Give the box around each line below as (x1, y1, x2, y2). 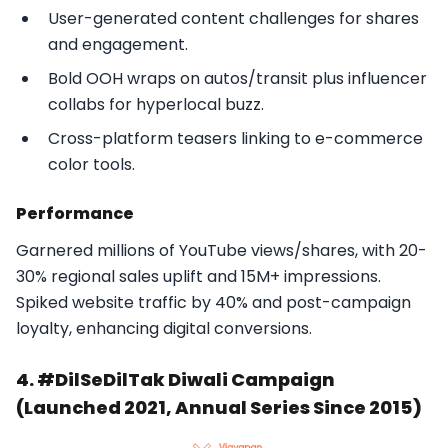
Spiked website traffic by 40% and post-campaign (16, 290, 411, 314)
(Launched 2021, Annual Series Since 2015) (16, 394, 422, 420)
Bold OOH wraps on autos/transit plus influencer (48, 66, 427, 90)
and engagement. (48, 32, 188, 56)
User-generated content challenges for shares (48, 6, 419, 30)
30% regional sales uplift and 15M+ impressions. (16, 264, 381, 288)
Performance (16, 201, 134, 225)
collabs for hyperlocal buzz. (48, 92, 264, 116)
